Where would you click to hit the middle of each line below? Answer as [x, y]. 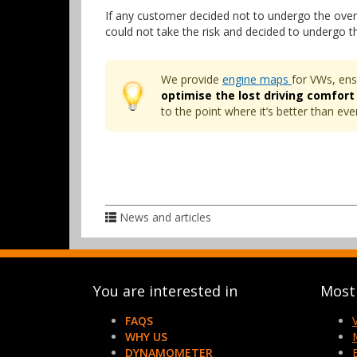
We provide [192, 79]
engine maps [257, 79]
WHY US [146, 337]
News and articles [165, 217]
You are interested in [165, 291]
